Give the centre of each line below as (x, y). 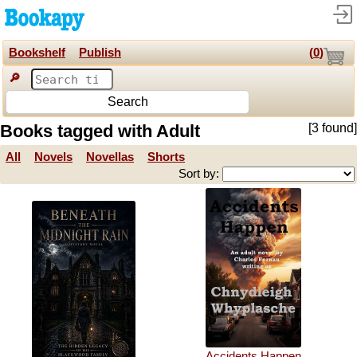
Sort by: (200, 174)
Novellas (110, 157)
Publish (100, 53)
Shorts (166, 157)
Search (127, 102)
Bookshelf (37, 53)
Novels (53, 157)
